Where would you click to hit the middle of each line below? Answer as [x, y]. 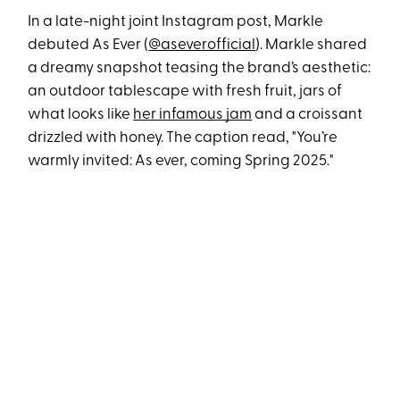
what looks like [81, 115]
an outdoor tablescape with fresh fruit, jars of [185, 92]
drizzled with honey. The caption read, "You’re [183, 138]
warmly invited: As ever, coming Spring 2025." [181, 162]
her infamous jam [193, 115]
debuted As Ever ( [88, 46]
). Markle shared [312, 46]
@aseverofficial [202, 46]
